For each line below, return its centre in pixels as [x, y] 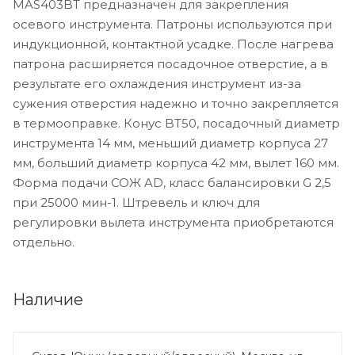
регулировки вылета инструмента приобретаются [173, 222]
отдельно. [44, 242]
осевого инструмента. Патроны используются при [172, 24]
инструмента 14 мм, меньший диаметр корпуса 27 [170, 143]
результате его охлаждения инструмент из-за [157, 83]
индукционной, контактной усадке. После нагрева [173, 44]
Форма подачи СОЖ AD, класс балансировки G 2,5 [172, 182]
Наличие [48, 299]
